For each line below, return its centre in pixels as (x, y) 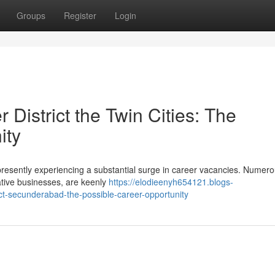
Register (80, 15)
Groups (31, 15)
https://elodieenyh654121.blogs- (171, 182)
